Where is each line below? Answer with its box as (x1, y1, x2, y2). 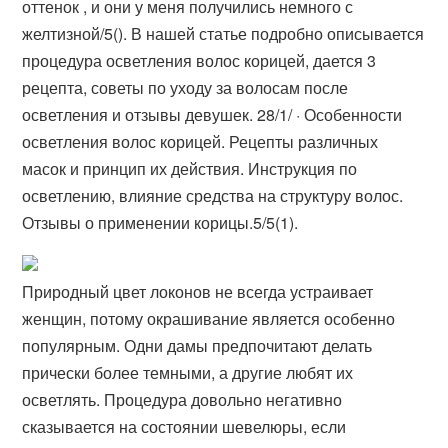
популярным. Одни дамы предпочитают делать (22, 334, 373, 358)
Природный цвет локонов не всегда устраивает (22, 280, 374, 304)
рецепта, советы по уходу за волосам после (22, 76, 349, 100)
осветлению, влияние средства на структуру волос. (22, 184, 404, 208)
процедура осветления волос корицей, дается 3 (22, 49, 377, 73)
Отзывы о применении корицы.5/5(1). (22, 211, 299, 235)
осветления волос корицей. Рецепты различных (22, 130, 379, 154)
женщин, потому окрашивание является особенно (22, 307, 396, 331)
